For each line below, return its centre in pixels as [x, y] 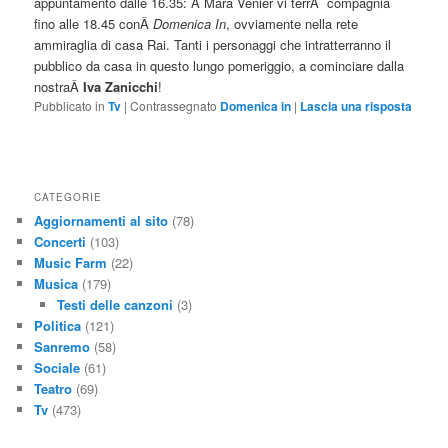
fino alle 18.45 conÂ [94, 24]
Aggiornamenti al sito [101, 221]
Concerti [60, 242]
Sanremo [62, 347]
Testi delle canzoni [114, 305]
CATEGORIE [68, 197]
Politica [58, 326]
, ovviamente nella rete [292, 24]
